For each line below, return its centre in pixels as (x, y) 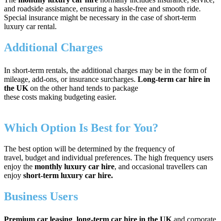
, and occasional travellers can (161, 166)
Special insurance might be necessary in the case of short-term (100, 17)
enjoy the (19, 166)
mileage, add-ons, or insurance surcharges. (71, 79)
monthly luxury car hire (74, 166)
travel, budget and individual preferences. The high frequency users (109, 157)
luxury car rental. (30, 26)
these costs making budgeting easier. (60, 97)
